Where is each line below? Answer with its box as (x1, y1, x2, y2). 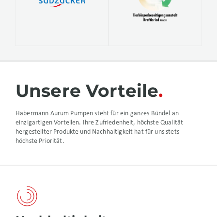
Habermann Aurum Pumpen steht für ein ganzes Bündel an (15, 110, 179, 118)
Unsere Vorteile (15, 80, 159, 102)
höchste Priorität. (15, 138, 64, 145)
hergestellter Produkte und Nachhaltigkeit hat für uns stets (15, 128, 179, 136)
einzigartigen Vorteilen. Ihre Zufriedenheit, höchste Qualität (15, 119, 184, 127)
